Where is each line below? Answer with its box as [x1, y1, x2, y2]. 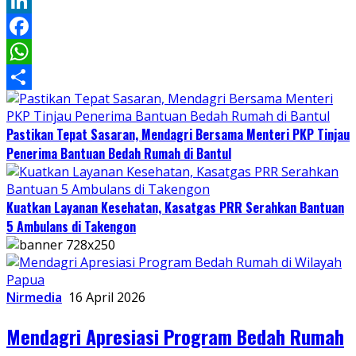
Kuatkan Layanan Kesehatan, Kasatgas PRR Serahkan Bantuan [6, 198, 344, 218]
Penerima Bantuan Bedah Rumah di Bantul [6, 144, 231, 164]
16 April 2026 [68, 288, 145, 307]
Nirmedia [6, 288, 62, 307]
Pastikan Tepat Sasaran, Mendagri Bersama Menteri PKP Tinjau [6, 125, 350, 145]
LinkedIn [6, 17, 58, 36]
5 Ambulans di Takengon [6, 217, 136, 237]
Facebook [6, 43, 64, 61]
